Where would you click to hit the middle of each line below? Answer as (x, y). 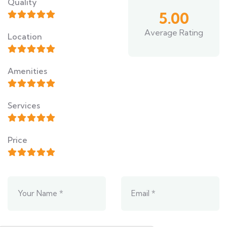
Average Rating (174, 32)
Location (25, 36)
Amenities (27, 71)
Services (24, 105)
